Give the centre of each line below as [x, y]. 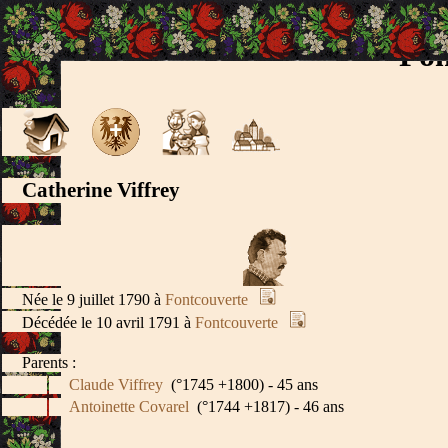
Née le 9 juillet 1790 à [93, 299]
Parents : [49, 362]
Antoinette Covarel [129, 406]
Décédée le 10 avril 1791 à [108, 322]
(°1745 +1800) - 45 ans [240, 384]
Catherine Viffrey [101, 190]
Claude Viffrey [116, 384]
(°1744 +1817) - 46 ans [266, 406]
